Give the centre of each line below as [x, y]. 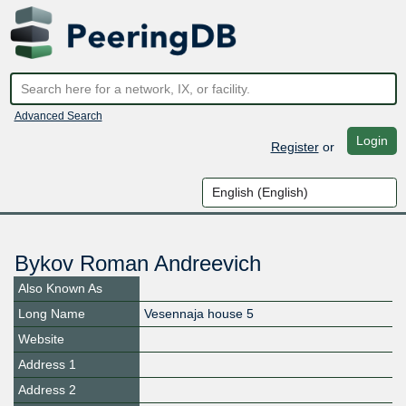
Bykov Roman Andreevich [137, 264]
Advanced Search [58, 116]
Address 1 [47, 365]
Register [295, 146]
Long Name [52, 314]
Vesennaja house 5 [199, 314]
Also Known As [60, 289]
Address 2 [47, 390]
